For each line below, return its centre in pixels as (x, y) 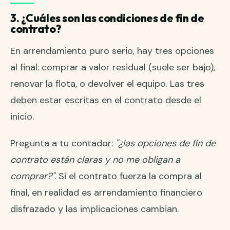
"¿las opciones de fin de (166, 143)
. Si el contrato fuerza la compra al (128, 176)
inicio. (22, 117)
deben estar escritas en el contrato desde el (106, 100)
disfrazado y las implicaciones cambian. (94, 209)
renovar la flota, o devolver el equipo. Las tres (107, 84)
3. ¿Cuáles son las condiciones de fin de (107, 18)
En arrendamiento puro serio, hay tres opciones (112, 51)
